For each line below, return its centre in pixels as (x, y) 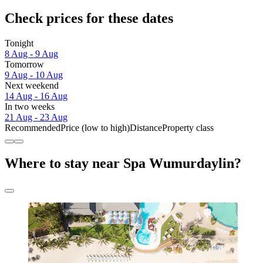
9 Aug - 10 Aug (34, 75)
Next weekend (32, 85)
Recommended (33, 127)
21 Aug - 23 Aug (36, 117)
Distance (146, 127)
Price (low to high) (95, 127)
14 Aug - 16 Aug (36, 96)
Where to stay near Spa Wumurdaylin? (123, 163)
